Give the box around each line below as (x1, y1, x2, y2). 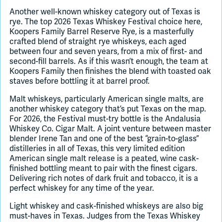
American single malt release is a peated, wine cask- (9, 154, 199, 164)
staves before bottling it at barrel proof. (9, 76, 150, 87)
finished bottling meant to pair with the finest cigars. (9, 164, 197, 174)
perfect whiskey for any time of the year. (9, 183, 154, 194)
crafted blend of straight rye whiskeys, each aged (9, 37, 186, 47)
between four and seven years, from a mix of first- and (9, 47, 202, 57)
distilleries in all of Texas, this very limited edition (9, 144, 185, 154)
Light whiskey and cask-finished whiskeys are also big (9, 201, 203, 212)
